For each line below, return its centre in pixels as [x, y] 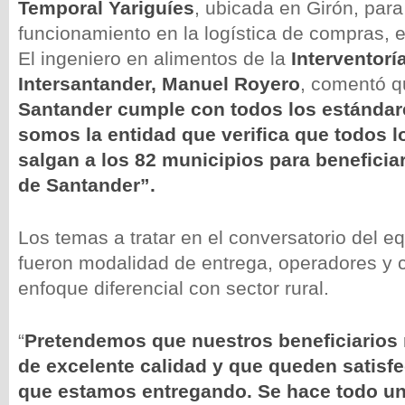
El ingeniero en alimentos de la [155, 58]
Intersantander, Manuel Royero [159, 84]
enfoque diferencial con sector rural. [174, 288]
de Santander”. [87, 185]
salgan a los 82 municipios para [164, 160]
